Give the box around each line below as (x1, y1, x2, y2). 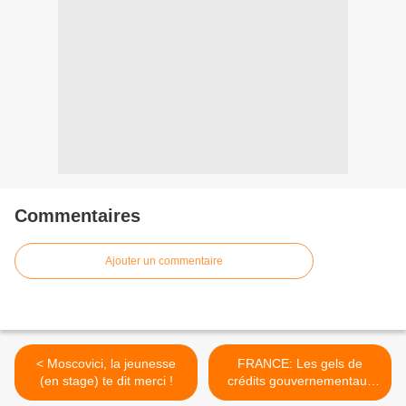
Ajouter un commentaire (105, 255, 223, 268)
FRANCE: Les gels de (237, 356, 362, 372)
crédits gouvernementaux (227, 373, 373, 389)
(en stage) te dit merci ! (39, 373, 173, 389)
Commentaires (14, 206, 140, 227)
